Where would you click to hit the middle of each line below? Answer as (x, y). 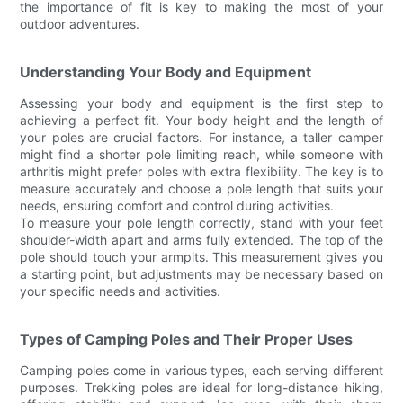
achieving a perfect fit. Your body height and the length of (201, 120)
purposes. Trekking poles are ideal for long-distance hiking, (201, 387)
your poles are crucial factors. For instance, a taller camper (201, 137)
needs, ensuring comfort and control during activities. (177, 205)
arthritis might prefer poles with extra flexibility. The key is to (201, 171)
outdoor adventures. (80, 23)
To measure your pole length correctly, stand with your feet (201, 222)
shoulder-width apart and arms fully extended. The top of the (201, 239)
